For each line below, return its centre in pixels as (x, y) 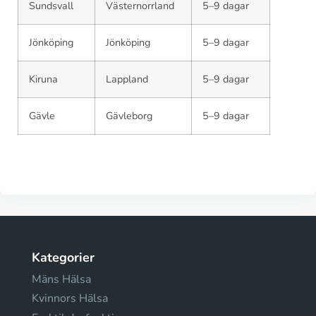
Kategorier (63, 257)
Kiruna (43, 79)
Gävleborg (129, 115)
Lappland (127, 79)
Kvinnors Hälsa (70, 299)
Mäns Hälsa (61, 279)
